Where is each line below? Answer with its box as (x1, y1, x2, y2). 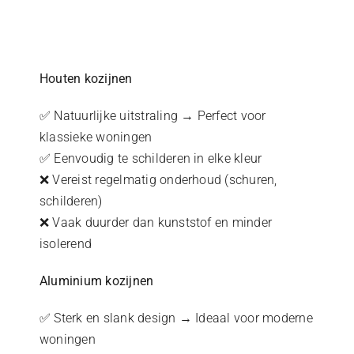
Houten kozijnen (39, 70, 133, 86)
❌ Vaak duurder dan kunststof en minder (39, 214, 273, 230)
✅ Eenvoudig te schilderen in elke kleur (39, 150, 262, 166)
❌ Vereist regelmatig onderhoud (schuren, (39, 171, 277, 187)
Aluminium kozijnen (39, 273, 154, 288)
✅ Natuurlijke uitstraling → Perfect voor (39, 107, 266, 123)
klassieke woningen (39, 129, 153, 145)
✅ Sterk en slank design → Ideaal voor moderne (39, 310, 313, 326)
